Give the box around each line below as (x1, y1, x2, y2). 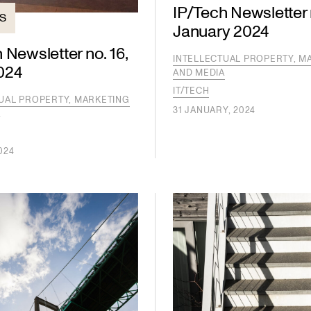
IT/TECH (173, 84, 210, 97)
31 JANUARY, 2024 (173, 103, 255, 117)
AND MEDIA (173, 66, 225, 79)
